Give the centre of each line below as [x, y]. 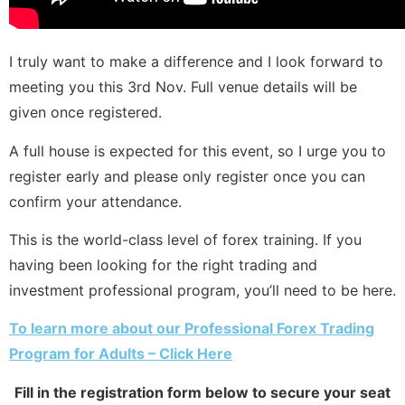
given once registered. [85, 113]
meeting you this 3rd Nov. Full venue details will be [183, 87]
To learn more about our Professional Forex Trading [192, 329]
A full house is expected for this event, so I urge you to [198, 151]
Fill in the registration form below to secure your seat [202, 392]
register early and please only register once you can [187, 176]
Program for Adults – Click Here [121, 354]
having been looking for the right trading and [163, 264]
